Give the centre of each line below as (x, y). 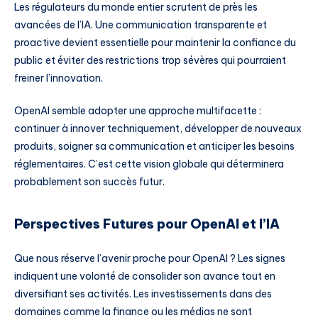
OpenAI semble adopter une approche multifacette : (138, 110)
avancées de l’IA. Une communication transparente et (141, 24)
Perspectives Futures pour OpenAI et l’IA (147, 224)
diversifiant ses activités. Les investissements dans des (143, 294)
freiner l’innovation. (59, 78)
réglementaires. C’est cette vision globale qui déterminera (149, 164)
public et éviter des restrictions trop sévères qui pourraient (150, 60)
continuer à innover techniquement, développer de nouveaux (158, 128)
